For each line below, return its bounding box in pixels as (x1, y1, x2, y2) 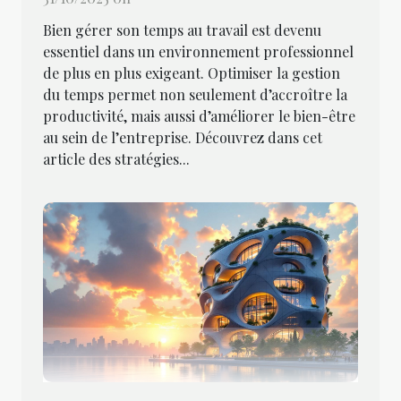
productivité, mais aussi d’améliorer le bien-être (43, 106, 355, 125)
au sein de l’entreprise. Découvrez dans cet (43, 127, 322, 147)
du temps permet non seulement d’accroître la (43, 84, 347, 104)
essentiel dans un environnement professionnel (43, 41, 354, 61)
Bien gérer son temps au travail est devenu (43, 20, 321, 39)
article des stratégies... (43, 149, 190, 168)
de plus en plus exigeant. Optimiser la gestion (43, 63, 340, 82)
